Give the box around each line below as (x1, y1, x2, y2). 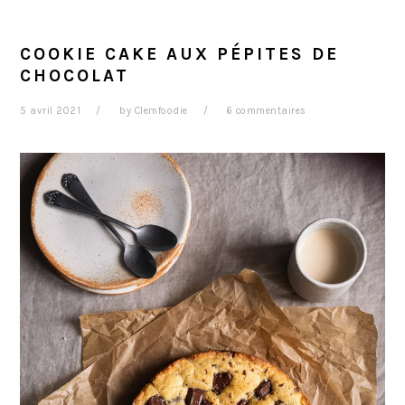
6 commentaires (226, 104, 306, 117)
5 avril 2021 (20, 104, 81, 117)
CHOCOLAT (20, 64, 130, 86)
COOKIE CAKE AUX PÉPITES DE (20, 42, 340, 64)
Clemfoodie (134, 104, 188, 117)
